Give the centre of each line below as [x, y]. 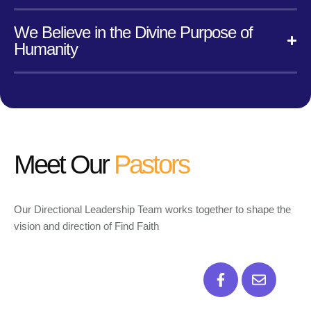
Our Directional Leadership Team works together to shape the [152, 210]
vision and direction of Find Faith [86, 226]
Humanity [46, 49]
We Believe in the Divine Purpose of [133, 32]
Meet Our [64, 164]
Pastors [151, 164]
